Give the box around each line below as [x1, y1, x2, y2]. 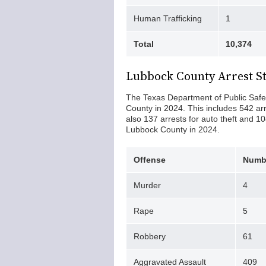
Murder [134, 180, 161, 190]
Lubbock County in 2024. [126, 125, 220, 134]
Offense [134, 155, 166, 164]
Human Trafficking [134, 14, 204, 23]
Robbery [134, 232, 168, 241]
